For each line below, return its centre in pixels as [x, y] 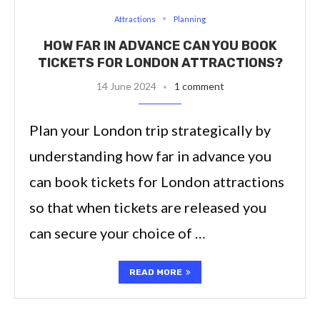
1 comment [199, 86]
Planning [190, 19]
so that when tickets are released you [148, 207]
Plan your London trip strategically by [150, 130]
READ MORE [156, 272]
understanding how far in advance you [150, 155]
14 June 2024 [126, 86]
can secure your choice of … [117, 232]
